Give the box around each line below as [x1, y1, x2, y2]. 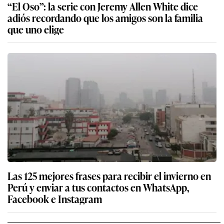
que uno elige [7, 21, 64, 37]
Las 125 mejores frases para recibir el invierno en [7, 168, 211, 183]
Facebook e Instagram [7, 191, 102, 206]
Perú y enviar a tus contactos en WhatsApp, [7, 179, 189, 195]
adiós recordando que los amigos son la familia [7, 10, 203, 25]
